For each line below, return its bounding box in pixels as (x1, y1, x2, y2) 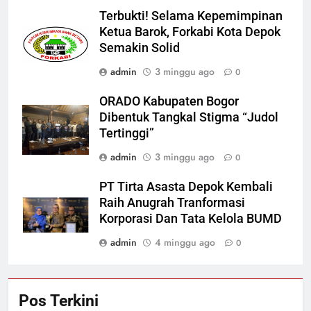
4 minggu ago (155, 235, 215, 250)
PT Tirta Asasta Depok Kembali (99, 180, 273, 194)
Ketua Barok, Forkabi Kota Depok (99, 25, 280, 40)
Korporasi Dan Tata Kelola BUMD (99, 212, 282, 226)
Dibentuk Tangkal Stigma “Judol (99, 110, 278, 125)
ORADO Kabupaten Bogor (99, 94, 239, 109)
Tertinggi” (99, 126, 154, 141)
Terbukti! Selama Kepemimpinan (99, 9, 283, 24)
